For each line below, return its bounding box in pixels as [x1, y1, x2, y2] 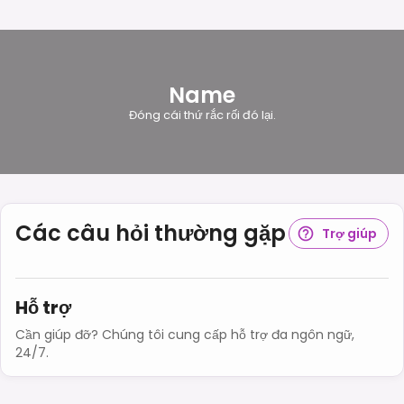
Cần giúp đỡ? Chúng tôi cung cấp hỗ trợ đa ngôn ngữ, [15, 325, 354, 344]
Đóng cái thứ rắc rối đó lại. [128, 106, 276, 123]
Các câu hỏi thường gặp [15, 217, 286, 248]
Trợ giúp [322, 224, 377, 243]
